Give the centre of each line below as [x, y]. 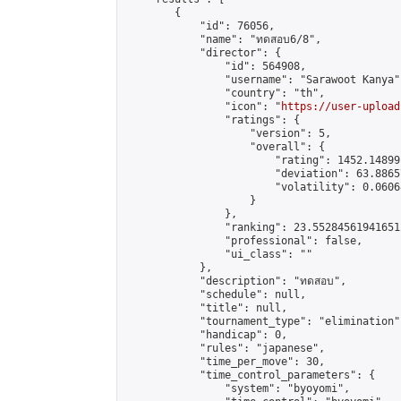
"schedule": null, [215, 294]
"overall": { [225, 147]
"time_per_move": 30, [225, 362]
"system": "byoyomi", [237, 388]
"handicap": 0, [206, 335]
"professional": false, [243, 241]
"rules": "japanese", [225, 348]
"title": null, [206, 308]
